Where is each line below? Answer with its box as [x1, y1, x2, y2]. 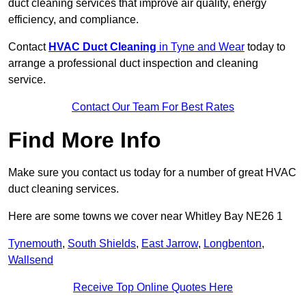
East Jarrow [141, 238, 198, 250]
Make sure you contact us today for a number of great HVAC [8, 167, 296, 179]
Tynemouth [8, 238, 62, 250]
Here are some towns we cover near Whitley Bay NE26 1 [8, 210, 283, 223]
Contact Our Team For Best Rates [72, 101, 234, 113]
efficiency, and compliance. [8, 14, 141, 26]
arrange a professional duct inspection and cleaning [8, 57, 258, 70]
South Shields [68, 238, 136, 250]
